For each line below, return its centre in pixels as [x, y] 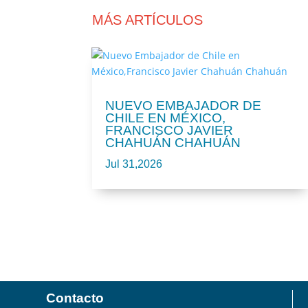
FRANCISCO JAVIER [169, 131]
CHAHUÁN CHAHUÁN [173, 143]
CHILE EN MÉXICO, [166, 118]
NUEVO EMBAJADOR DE [184, 106]
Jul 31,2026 [134, 164]
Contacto [75, 298]
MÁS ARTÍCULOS [148, 20]
